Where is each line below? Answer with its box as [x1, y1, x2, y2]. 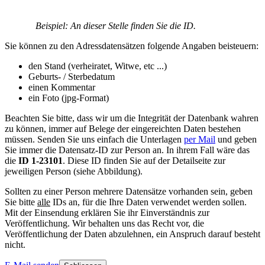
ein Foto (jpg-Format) [28, 92, 109, 103]
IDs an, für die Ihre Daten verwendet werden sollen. [50, 196, 247, 207]
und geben [215, 134, 257, 144]
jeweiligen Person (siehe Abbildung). [5, 166, 143, 176]
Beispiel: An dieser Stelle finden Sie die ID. [28, 20, 196, 31]
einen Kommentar [28, 82, 95, 92]
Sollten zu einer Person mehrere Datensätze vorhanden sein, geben [5, 186, 253, 196]
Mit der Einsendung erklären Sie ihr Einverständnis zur [5, 207, 209, 218]
